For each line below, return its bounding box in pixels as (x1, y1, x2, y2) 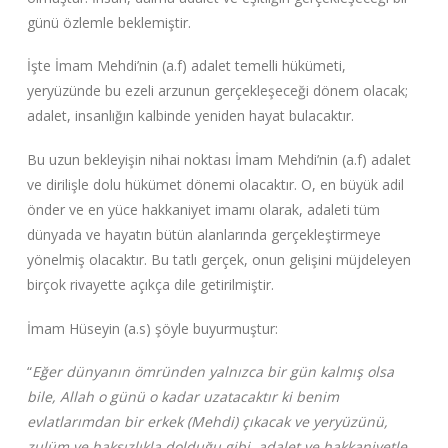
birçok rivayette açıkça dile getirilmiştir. (26, 275, 274, 294)
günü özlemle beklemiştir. (26, 12, 191, 32)
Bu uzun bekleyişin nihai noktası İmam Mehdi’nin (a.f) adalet (26, 150, 411, 169)
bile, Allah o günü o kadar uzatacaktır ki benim (26, 387, 339, 407)
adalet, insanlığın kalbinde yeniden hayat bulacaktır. (26, 106, 354, 126)
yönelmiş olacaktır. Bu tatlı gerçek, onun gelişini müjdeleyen (26, 250, 411, 269)
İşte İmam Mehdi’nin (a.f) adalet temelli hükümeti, (26, 56, 346, 76)
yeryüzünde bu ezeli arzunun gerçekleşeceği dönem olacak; (26, 81, 408, 101)
